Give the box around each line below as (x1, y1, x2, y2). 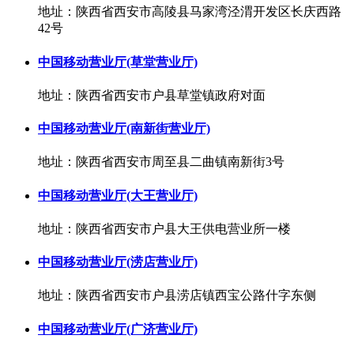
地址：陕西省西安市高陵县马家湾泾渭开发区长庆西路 (38, 5, 341, 19)
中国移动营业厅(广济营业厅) (38, 322, 198, 336)
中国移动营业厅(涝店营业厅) (38, 255, 198, 269)
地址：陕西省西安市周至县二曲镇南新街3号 (38, 155, 284, 169)
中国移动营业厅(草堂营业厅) (38, 55, 198, 69)
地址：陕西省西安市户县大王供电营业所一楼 (38, 221, 291, 235)
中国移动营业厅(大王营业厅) (38, 188, 198, 202)
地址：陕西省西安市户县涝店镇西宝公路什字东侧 (38, 288, 316, 303)
